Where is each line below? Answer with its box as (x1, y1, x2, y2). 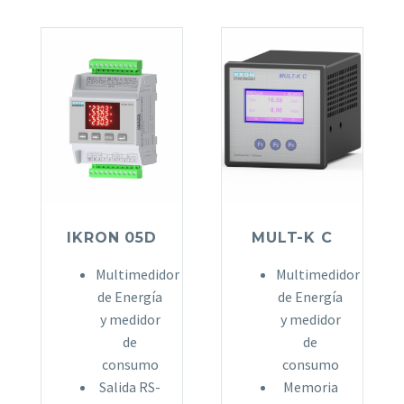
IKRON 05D (67, 229, 157, 247)
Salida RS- (99, 378, 161, 397)
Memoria (282, 378, 338, 397)
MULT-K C (252, 229, 333, 247)
